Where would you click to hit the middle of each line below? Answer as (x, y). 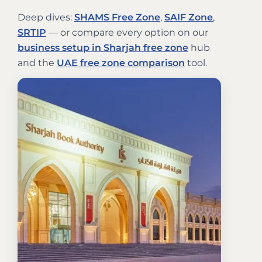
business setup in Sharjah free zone (103, 47)
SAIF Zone (189, 17)
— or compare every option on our (127, 32)
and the (37, 63)
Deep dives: (46, 17)
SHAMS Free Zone (117, 17)
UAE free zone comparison (121, 63)
